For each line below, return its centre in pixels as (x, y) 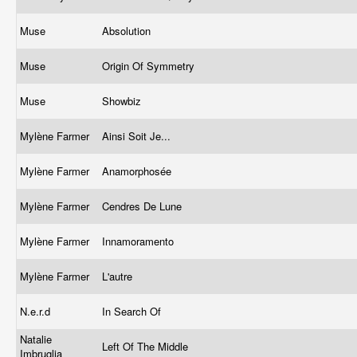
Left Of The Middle (147, 346)
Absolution (128, 31)
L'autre (119, 276)
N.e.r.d (37, 311)
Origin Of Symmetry (150, 66)
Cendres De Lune (143, 206)
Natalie (36, 339)
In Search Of (133, 311)
